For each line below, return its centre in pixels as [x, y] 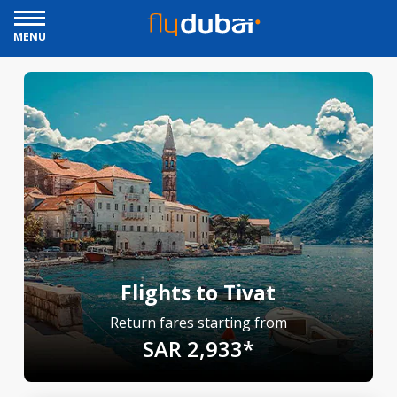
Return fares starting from [198, 323]
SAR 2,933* [198, 349]
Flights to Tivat [198, 292]
